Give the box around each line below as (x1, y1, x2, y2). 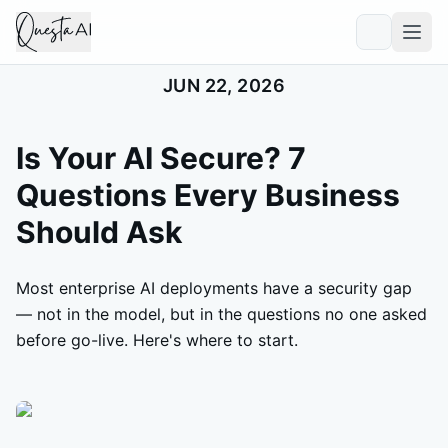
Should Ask (16, 214, 182, 250)
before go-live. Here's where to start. (16, 330, 298, 350)
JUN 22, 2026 (162, 75, 286, 96)
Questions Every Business (16, 177, 400, 213)
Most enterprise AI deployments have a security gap (16, 278, 412, 298)
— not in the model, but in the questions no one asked (16, 304, 427, 324)
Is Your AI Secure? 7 (16, 140, 306, 176)
